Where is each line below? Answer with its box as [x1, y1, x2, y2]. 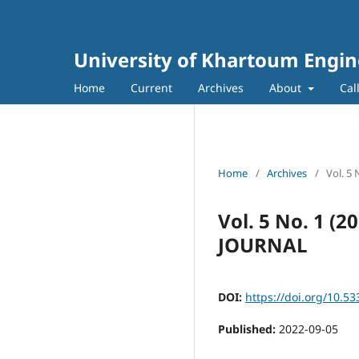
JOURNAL [218, 231, 308, 258]
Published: [218, 321, 279, 337]
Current [131, 79, 172, 95]
